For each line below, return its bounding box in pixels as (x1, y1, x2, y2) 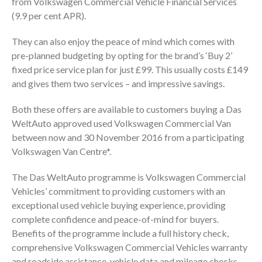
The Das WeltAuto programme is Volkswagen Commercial (12, 171, 246, 182)
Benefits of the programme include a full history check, (12, 227, 229, 239)
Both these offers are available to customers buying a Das (12, 103, 242, 115)
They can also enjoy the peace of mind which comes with (12, 35, 235, 47)
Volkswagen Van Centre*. (12, 145, 111, 157)
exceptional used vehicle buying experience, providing (12, 199, 226, 211)
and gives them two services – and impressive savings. (12, 77, 225, 89)
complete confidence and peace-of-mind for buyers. (12, 213, 219, 225)
